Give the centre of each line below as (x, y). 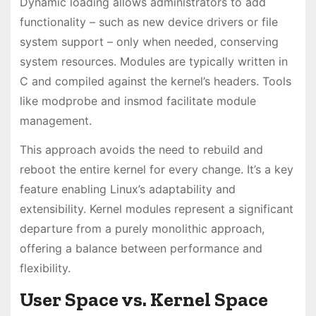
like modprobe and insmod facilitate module (138, 101)
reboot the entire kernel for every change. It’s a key (156, 170)
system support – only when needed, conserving (149, 42)
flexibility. (45, 268)
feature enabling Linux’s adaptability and (127, 189)
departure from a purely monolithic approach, (142, 229)
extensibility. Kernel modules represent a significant (156, 209)
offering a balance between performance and (141, 249)
